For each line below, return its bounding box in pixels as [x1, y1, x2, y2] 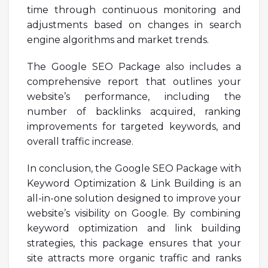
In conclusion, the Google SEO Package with [27, 162, 241, 174]
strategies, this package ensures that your [27, 237, 241, 249]
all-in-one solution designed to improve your [27, 192, 241, 204]
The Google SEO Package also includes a [27, 60, 241, 72]
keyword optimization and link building [27, 222, 241, 234]
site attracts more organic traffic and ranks [27, 252, 241, 264]
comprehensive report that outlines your [27, 75, 241, 87]
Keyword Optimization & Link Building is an [27, 177, 241, 189]
